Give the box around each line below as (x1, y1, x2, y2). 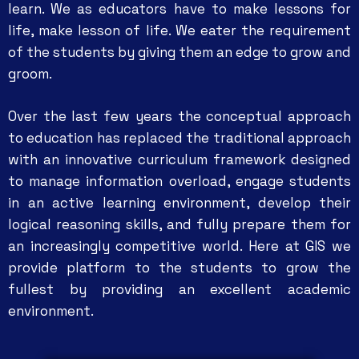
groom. (8, 65, 52, 83)
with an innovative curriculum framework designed (8, 151, 351, 168)
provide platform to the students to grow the (8, 259, 351, 276)
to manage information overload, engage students (8, 172, 351, 190)
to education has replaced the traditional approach (8, 129, 351, 147)
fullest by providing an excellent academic (8, 280, 351, 298)
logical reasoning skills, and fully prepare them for (8, 216, 351, 233)
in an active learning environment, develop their (8, 194, 351, 212)
